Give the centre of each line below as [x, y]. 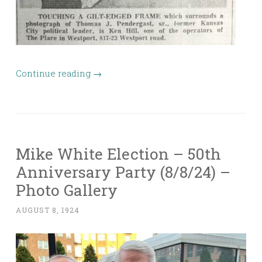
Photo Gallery [67, 190]
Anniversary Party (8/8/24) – [123, 172]
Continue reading [54, 73]
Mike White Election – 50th [118, 154]
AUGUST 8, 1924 [48, 210]
